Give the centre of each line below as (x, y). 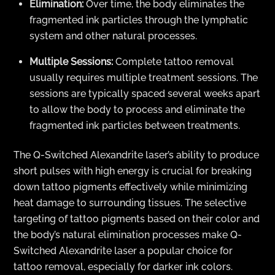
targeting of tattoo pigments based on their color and (137, 219)
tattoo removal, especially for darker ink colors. (123, 267)
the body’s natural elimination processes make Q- (128, 235)
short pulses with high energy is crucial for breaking (133, 171)
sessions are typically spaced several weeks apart (145, 94)
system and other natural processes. (113, 36)
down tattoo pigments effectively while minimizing (131, 187)
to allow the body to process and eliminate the (137, 110)
